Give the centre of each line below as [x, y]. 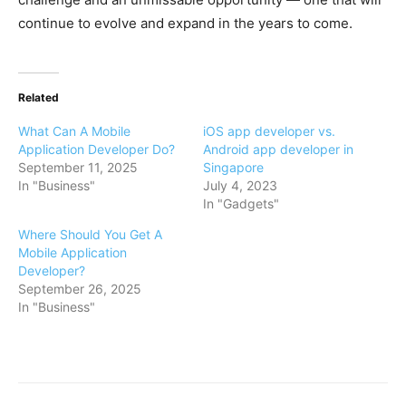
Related [39, 98]
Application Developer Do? [97, 150]
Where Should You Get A [90, 235]
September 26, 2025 [80, 289]
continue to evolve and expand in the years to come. [185, 24]
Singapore [233, 168]
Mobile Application [72, 253]
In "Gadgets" [241, 204]
